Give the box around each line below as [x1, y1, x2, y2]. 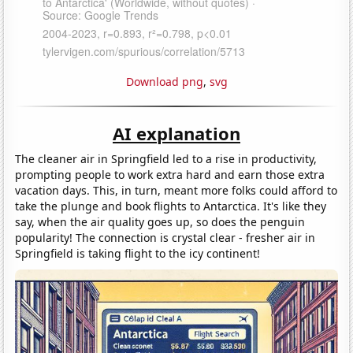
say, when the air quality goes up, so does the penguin [15, 214, 306, 229]
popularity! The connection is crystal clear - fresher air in [15, 229, 316, 245]
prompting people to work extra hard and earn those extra [15, 166, 325, 182]
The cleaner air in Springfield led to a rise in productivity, [15, 150, 318, 166]
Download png [125, 73, 203, 89]
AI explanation [113, 121, 240, 145]
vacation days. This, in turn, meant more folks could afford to [15, 182, 338, 198]
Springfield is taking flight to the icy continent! [15, 245, 261, 261]
